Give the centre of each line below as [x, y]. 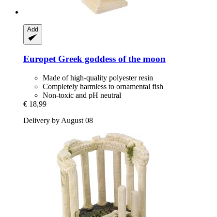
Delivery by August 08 [58, 120]
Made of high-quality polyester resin [98, 77]
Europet [39, 59]
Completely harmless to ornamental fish [103, 86]
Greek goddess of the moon [111, 59]
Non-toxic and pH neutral [82, 95]
